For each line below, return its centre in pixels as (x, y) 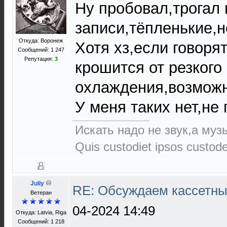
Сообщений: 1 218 (41, 221)
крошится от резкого (148, 68)
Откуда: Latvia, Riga (41, 212)
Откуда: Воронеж (41, 41)
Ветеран (41, 193)
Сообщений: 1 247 (41, 50)
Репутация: (39, 59)
